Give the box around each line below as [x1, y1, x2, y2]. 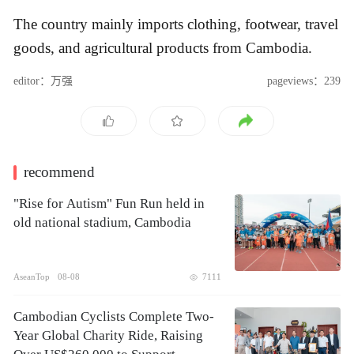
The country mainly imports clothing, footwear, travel [13, 15, 338, 32]
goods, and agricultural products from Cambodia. [13, 39, 312, 56]
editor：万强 [13, 75, 73, 88]
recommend [24, 164, 95, 181]
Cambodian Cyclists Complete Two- [13, 309, 214, 325]
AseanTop [13, 272, 50, 282]
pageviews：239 [267, 75, 341, 88]
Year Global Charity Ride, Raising [13, 328, 203, 344]
